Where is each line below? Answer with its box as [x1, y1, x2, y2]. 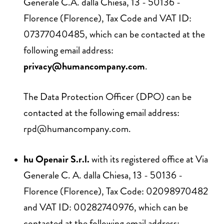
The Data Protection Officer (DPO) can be [23, 89, 191, 104]
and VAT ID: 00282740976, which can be [23, 199, 188, 214]
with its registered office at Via [89, 151, 208, 166]
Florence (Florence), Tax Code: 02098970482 [23, 183, 208, 198]
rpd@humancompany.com [23, 121, 128, 136]
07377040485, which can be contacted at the [23, 26, 205, 41]
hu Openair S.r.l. [23, 151, 89, 166]
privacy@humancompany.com [23, 58, 145, 73]
